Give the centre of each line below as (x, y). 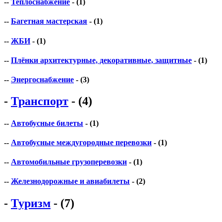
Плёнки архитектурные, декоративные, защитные (101, 60)
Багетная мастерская (49, 21)
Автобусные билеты (47, 123)
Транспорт (40, 101)
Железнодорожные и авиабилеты (70, 181)
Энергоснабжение (42, 80)
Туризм (31, 203)
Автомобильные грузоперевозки (69, 162)
